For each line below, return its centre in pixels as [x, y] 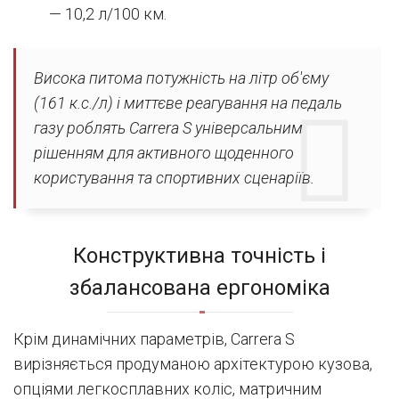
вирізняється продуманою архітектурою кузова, [193, 364]
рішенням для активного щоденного [164, 153]
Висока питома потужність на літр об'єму [181, 78]
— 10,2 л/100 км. [108, 14]
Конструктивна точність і [199, 256]
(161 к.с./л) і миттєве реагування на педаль [188, 103]
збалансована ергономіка [199, 288]
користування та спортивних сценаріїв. [174, 178]
